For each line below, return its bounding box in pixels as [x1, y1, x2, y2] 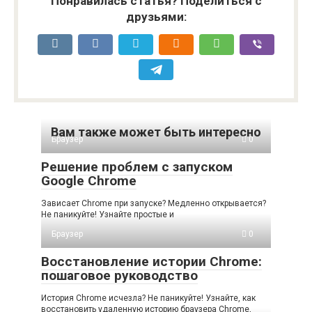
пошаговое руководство [41, 267, 198, 283]
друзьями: [125, 9, 187, 24]
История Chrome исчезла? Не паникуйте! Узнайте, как [41, 292, 256, 303]
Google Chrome [41, 172, 136, 189]
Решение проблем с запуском [41, 158, 233, 175]
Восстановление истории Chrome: [41, 253, 262, 270]
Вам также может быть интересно [51, 124, 261, 139]
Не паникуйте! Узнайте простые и [41, 209, 174, 219]
